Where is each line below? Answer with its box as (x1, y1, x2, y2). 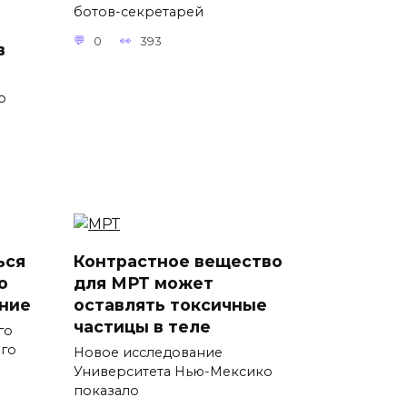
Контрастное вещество (74, 251, 283, 271)
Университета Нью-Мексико (74, 363, 273, 381)
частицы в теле (74, 316, 211, 336)
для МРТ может (74, 273, 213, 293)
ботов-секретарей (74, 4, 203, 21)
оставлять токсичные (74, 294, 267, 314)
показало (74, 382, 139, 400)
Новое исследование (74, 344, 223, 362)
